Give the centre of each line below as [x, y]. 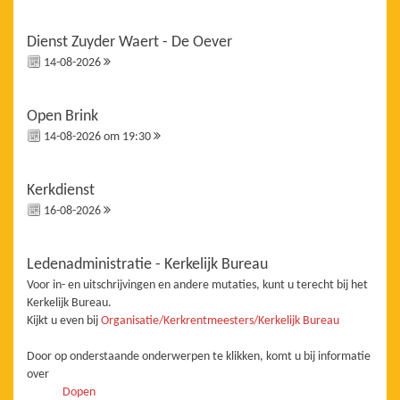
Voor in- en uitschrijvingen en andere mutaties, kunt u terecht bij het [197, 286]
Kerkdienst [61, 191]
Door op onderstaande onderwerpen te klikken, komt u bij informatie [199, 357]
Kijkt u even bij [64, 321]
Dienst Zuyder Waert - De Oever [129, 43]
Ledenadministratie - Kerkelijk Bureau [147, 265]
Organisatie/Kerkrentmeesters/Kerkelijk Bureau [220, 321]
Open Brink [62, 117]
